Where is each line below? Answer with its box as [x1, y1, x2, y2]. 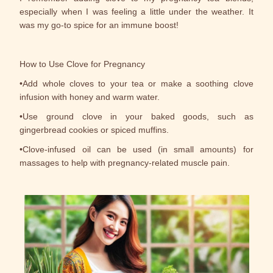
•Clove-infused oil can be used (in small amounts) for [19, 144, 253, 154]
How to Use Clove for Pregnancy [19, 59, 146, 69]
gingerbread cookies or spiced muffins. [19, 125, 169, 135]
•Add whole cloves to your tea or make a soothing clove [19, 79, 253, 88]
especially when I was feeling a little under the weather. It [19, 7, 253, 16]
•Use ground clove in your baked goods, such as [19, 112, 253, 121]
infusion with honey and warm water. [19, 92, 160, 102]
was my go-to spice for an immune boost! [19, 20, 179, 30]
